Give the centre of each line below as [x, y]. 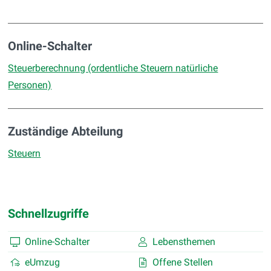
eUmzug [43, 262]
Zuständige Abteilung [66, 132]
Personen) [30, 85]
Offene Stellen [182, 262]
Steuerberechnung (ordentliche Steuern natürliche [113, 68]
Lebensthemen [184, 241]
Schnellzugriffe [49, 214]
